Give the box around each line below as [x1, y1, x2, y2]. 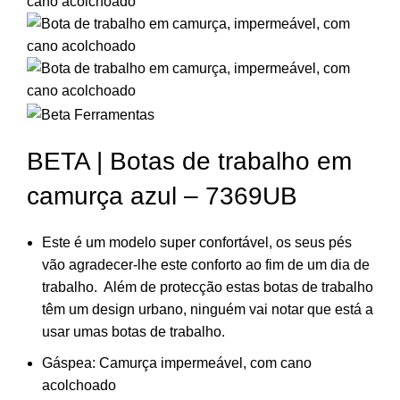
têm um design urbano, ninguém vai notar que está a [42, 301, 373, 317]
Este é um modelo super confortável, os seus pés [42, 234, 352, 250]
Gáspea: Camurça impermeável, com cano [42, 354, 312, 371]
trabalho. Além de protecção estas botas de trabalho [42, 279, 373, 295]
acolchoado [42, 377, 116, 393]
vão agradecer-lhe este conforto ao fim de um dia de [42, 256, 370, 272]
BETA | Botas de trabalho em [27, 146, 352, 175]
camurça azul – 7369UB [27, 181, 297, 210]
